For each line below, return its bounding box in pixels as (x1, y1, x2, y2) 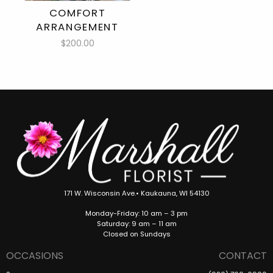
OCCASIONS (6, 248, 63, 263)
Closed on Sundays (102, 229, 171, 239)
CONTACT (219, 248, 267, 263)
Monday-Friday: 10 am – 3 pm (85, 208, 188, 218)
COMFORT (49, 5, 106, 21)
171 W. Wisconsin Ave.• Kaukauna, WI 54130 (63, 188, 210, 198)
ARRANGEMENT (36, 19, 119, 35)
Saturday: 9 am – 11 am (96, 218, 177, 229)
